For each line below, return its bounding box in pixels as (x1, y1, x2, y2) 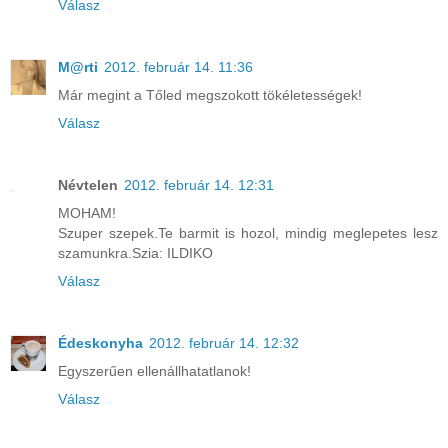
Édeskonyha (58, 334, 143, 351)
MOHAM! (58, 204, 116, 221)
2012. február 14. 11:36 (104, 58, 253, 75)
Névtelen (58, 176, 118, 193)
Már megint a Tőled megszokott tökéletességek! (58, 86, 362, 103)
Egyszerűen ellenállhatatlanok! (58, 362, 251, 379)
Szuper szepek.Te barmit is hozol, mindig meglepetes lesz (58, 224, 438, 241)
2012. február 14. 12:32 (149, 334, 299, 351)
